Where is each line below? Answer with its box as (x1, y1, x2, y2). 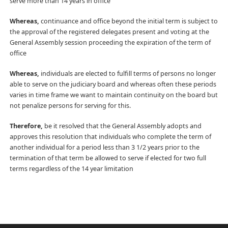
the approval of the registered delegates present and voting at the (9, 27, 209, 36)
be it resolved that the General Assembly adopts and (42, 121, 202, 130)
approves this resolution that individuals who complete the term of (9, 132, 211, 141)
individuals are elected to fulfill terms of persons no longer (39, 69, 216, 78)
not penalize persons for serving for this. (9, 101, 131, 110)
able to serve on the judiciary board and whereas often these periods (9, 79, 216, 89)
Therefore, (9, 121, 43, 130)
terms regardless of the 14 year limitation (9, 164, 133, 173)
